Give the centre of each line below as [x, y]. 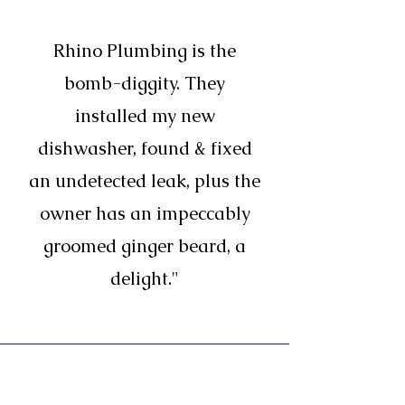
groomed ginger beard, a [145, 246]
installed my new [145, 116]
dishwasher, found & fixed [145, 148]
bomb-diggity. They [145, 83]
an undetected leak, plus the [145, 181]
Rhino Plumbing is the [145, 51]
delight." [145, 278]
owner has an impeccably [145, 213]
